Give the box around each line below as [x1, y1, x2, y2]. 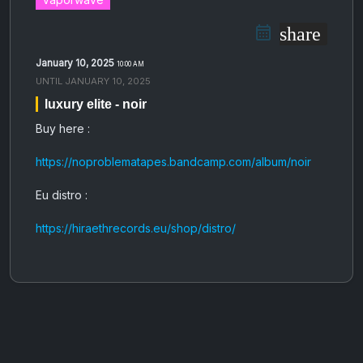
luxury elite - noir [45, 97, 147, 112]
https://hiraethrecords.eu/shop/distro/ [36, 221, 236, 236]
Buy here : [36, 122, 90, 136]
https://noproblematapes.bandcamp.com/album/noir [36, 155, 311, 169]
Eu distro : [36, 188, 88, 203]
